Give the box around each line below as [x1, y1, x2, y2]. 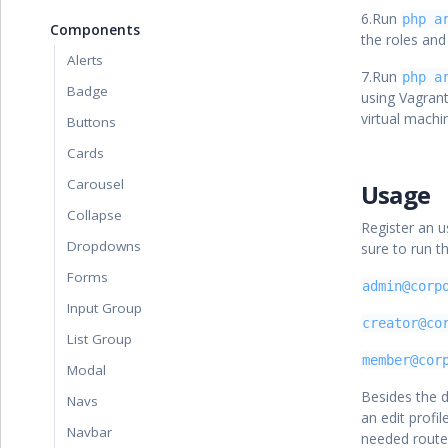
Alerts [67, 51, 103, 69]
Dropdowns [67, 237, 141, 255]
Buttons [67, 113, 116, 131]
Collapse [67, 206, 122, 224]
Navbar [67, 423, 112, 441]
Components [50, 20, 140, 39]
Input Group [67, 299, 142, 317]
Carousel [67, 175, 124, 193]
